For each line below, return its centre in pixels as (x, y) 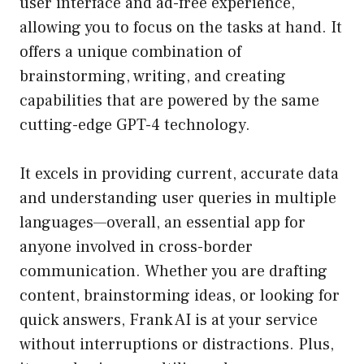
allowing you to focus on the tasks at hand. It (181, 28)
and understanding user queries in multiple (178, 199)
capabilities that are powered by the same (169, 101)
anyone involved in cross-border (136, 247)
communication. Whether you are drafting (173, 272)
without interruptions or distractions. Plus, (177, 345)
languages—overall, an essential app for (162, 223)
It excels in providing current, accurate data (179, 174)
